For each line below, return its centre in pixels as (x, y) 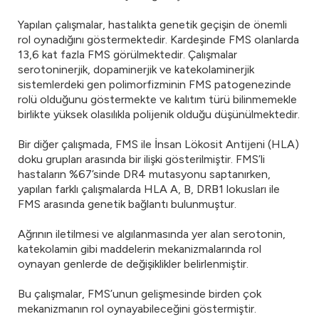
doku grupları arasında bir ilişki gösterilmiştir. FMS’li (141, 159)
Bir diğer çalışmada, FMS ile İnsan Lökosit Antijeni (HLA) (158, 144)
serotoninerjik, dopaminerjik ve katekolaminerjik (136, 69)
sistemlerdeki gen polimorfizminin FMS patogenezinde (155, 84)
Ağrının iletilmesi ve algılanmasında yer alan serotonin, (152, 234)
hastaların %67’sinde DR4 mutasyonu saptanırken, (144, 174)
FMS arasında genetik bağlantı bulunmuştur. (127, 204)
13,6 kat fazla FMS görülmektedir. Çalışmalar (127, 54)
